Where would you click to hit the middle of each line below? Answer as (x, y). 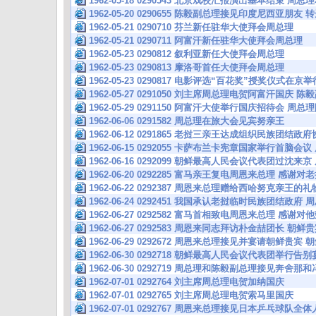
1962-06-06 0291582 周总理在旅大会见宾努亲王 (187, 121)
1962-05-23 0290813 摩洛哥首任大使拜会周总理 (187, 67)
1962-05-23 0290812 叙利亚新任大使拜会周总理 (187, 54)
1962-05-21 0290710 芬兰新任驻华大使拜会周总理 (191, 27)
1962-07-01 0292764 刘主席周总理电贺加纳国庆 (187, 282)
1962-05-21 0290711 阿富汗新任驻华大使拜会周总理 (196, 41)
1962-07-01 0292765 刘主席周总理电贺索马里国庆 (191, 295)
